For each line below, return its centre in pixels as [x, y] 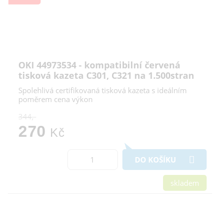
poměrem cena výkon [55, 99]
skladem [185, 183]
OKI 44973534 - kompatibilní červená [99, 65]
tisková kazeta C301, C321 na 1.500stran [106, 76]
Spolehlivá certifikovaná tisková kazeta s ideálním [103, 90]
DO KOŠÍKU [155, 160]
